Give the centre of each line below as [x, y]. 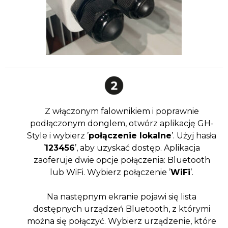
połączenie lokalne [130, 136]
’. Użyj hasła [194, 136]
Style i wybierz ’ [58, 136]
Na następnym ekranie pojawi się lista [122, 197]
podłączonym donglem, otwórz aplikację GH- [122, 124]
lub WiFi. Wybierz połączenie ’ [110, 173]
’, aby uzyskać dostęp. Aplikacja [137, 148]
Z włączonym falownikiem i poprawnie [122, 111]
